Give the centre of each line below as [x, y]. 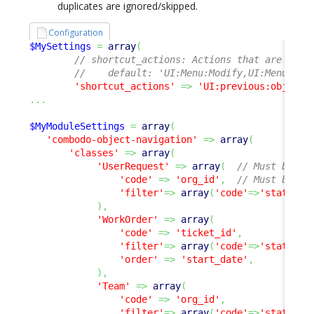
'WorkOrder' [128, 220]
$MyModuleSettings [77, 127]
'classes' [94, 153]
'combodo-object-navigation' [122, 140]
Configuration [76, 33]
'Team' [114, 286]
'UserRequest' [133, 166]
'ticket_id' [206, 233]
